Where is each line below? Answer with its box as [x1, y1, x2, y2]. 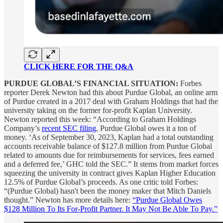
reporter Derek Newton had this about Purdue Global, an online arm [4, 88, 218, 97]
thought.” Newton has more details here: [4, 195, 132, 204]
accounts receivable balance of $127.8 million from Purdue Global [4, 141, 212, 150]
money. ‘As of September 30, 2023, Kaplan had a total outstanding [4, 132, 214, 141]
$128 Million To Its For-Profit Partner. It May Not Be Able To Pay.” [4, 204, 218, 213]
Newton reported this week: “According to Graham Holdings [4, 114, 196, 123]
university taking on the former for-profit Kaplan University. [4, 106, 192, 114]
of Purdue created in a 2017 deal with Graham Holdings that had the [4, 97, 218, 106]
